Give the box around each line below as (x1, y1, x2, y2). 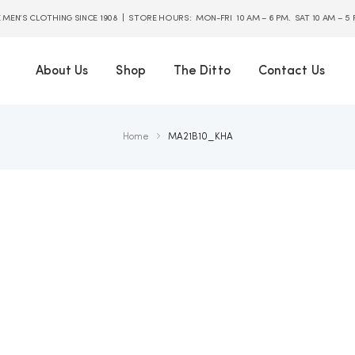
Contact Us (258, 64, 325, 78)
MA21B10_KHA (167, 132, 233, 143)
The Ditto (173, 64, 231, 78)
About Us (35, 64, 89, 78)
